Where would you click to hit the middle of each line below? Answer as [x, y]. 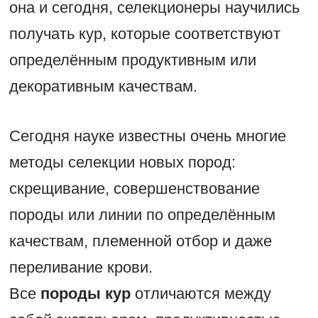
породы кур [85, 294]
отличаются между [201, 294]
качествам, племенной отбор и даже [140, 241]
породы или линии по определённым [142, 215]
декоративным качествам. [103, 87]
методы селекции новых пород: [122, 163]
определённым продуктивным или [132, 60]
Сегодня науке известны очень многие [147, 136]
